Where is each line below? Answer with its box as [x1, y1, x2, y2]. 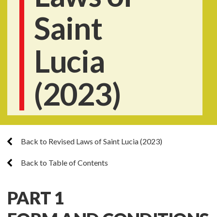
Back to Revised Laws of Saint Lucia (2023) [19, 137, 162, 146]
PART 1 [7, 187, 64, 208]
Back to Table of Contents [19, 158, 108, 167]
